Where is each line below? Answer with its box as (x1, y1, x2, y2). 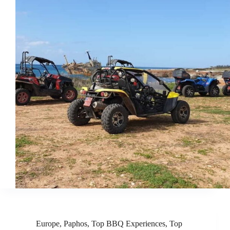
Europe (36, 219, 60, 228)
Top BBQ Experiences (91, 219, 165, 228)
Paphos (64, 219, 87, 228)
